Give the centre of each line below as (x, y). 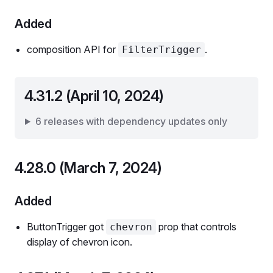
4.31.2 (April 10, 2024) (94, 96)
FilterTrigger (161, 50)
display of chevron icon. (80, 242)
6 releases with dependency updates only (131, 121)
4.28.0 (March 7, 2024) (88, 168)
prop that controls (196, 227)
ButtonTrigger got (66, 227)
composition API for (73, 49)
